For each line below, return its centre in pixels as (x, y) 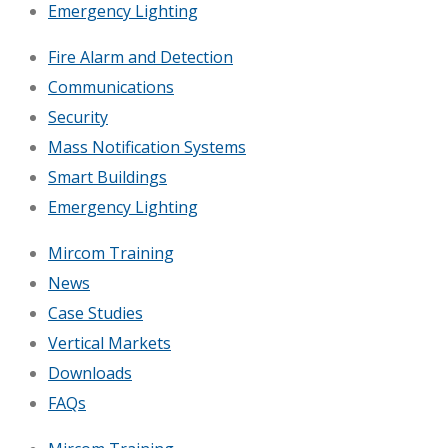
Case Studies (95, 313)
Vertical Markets (109, 343)
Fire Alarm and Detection (140, 57)
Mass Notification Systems (147, 147)
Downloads (90, 373)
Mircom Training (111, 253)
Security (78, 117)
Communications (111, 87)
